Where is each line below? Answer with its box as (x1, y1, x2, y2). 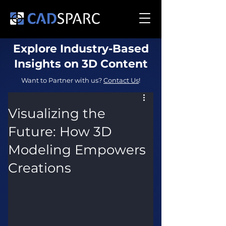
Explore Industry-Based (13, 42, 149, 55)
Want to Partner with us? (21, 76, 103, 84)
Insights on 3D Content (14, 57, 148, 71)
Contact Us (103, 76, 139, 84)
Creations (8, 160, 71, 176)
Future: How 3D (8, 124, 111, 140)
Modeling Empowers (8, 142, 146, 158)
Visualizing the (8, 105, 105, 122)
